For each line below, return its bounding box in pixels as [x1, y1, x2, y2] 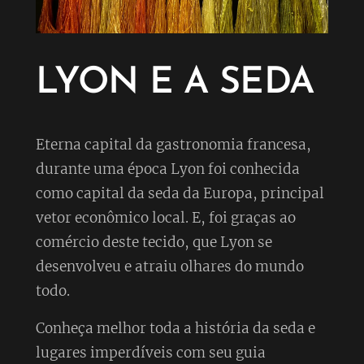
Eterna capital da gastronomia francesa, [35, 135, 311, 154]
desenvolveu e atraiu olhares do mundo [35, 257, 304, 275]
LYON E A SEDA [35, 64, 314, 102]
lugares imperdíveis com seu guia [35, 343, 266, 362]
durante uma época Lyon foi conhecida [35, 159, 300, 178]
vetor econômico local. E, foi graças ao [35, 208, 296, 227]
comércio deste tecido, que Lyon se [35, 232, 272, 251]
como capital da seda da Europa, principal [35, 184, 324, 202]
